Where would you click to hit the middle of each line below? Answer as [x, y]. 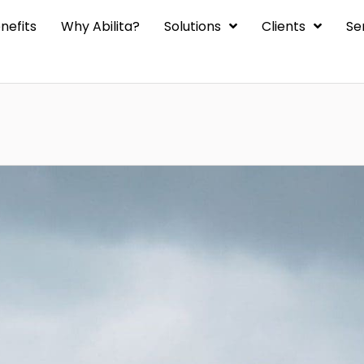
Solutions [192, 26]
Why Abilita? [100, 26]
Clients [283, 26]
